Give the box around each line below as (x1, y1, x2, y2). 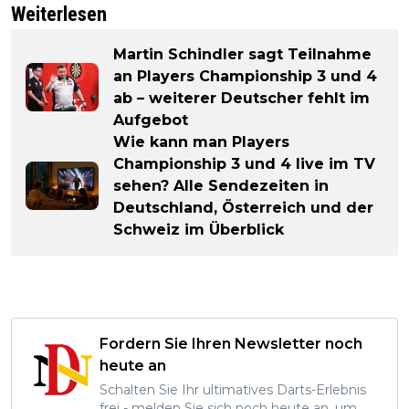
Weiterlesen (11, 2, 107, 26)
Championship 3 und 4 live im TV (113, 154, 375, 173)
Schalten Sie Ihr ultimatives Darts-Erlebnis (100, 381, 366, 398)
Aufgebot (113, 110, 188, 129)
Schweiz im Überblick (113, 220, 284, 238)
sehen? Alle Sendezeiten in (113, 176, 329, 194)
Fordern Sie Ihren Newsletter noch (100, 334, 362, 352)
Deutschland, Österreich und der (113, 198, 373, 216)
